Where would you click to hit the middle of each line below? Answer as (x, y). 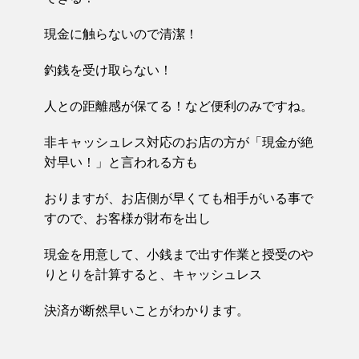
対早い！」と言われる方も (121, 162)
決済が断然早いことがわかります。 (147, 310)
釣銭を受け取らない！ (108, 70)
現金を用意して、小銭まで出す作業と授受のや (179, 254)
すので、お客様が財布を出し (127, 218)
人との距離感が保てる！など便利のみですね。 (179, 106)
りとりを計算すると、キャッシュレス (153, 274)
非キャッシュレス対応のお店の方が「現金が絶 (179, 142)
